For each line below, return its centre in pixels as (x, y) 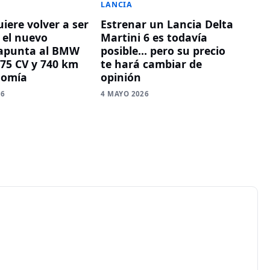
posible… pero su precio (163, 51)
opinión (121, 77)
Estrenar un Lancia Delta (167, 24)
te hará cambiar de (152, 64)
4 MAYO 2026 (125, 94)
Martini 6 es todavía (154, 38)
